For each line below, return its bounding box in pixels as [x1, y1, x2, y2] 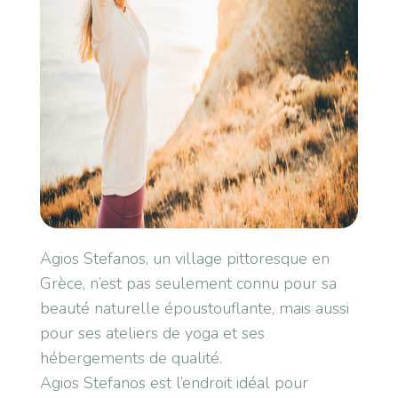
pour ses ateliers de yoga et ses [39, 322, 265, 344]
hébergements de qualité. [39, 347, 222, 369]
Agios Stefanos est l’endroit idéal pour [39, 372, 308, 394]
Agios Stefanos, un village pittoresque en [39, 248, 330, 269]
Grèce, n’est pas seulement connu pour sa [39, 273, 337, 294]
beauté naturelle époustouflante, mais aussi [39, 298, 349, 319]
